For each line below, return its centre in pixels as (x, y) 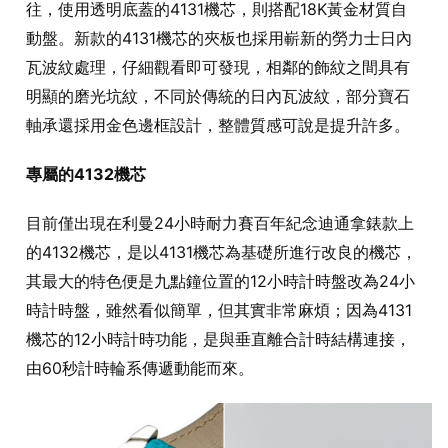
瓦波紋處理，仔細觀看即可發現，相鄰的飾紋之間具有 (218, 66)
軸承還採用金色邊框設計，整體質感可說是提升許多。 (218, 124)
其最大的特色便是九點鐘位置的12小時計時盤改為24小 (220, 280)
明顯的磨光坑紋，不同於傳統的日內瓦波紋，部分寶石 (218, 95)
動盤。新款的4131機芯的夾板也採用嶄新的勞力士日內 (219, 37)
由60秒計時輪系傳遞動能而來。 (140, 367)
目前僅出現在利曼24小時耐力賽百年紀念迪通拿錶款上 (220, 222)
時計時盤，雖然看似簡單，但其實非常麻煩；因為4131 (219, 309)
